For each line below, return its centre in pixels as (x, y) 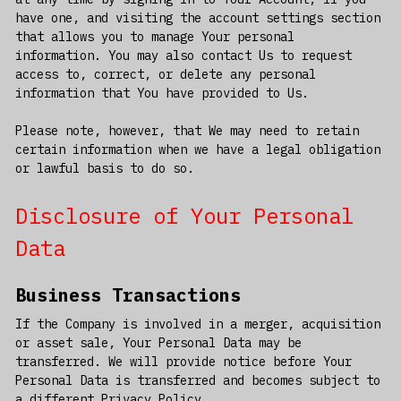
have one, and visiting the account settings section (197, 18)
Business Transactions (128, 295)
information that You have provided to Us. (162, 94)
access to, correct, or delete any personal (165, 75)
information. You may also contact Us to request (183, 56)
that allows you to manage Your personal (154, 37)
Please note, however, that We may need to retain (187, 131)
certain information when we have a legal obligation (197, 150)
